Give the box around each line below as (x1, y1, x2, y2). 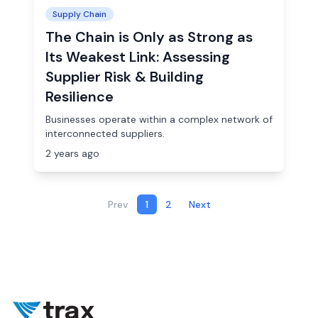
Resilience (45, 87, 114, 106)
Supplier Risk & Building (45, 67, 204, 86)
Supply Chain (53, 9, 106, 20)
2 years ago (45, 147, 99, 160)
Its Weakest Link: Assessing (45, 48, 230, 66)
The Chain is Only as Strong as (45, 28, 253, 46)
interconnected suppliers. (45, 127, 165, 140)
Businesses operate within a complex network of (45, 113, 273, 126)
